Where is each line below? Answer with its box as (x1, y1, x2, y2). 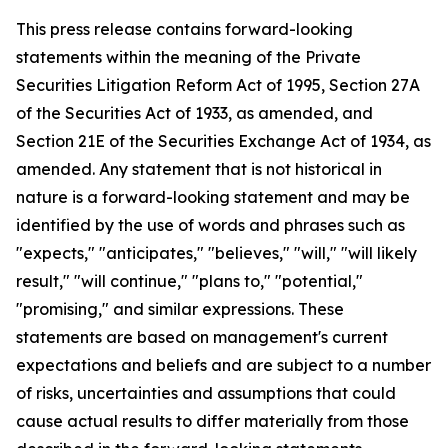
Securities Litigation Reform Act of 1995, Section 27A (16, 75, 420, 96)
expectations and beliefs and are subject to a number (16, 355, 431, 376)
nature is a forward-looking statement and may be (16, 187, 410, 208)
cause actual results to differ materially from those (16, 411, 409, 432)
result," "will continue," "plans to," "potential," (16, 271, 363, 292)
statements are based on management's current (16, 327, 388, 348)
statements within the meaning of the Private (16, 47, 361, 68)
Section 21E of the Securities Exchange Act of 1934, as (16, 131, 431, 152)
